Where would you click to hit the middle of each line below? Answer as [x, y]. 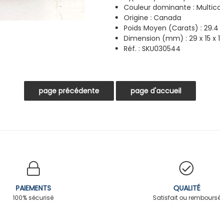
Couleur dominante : [160, 7]
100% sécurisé [33, 197]
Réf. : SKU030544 [152, 48]
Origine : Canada [152, 17]
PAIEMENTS [33, 188]
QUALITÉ [187, 188]
